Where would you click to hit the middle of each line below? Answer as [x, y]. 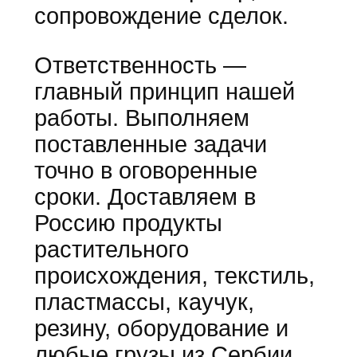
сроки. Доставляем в [145, 196]
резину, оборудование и [161, 328]
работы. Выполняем [141, 118]
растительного [111, 249]
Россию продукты [128, 223]
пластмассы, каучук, [144, 302]
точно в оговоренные [145, 170]
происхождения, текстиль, [174, 275]
